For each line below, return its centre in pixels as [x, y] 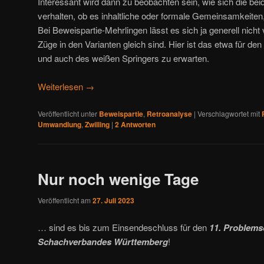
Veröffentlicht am [65, 200]
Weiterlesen [62, 87]
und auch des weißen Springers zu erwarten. [123, 58]
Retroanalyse [169, 113]
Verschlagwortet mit [229, 113]
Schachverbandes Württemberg [103, 241]
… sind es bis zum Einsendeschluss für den [123, 227]
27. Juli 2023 [113, 201]
